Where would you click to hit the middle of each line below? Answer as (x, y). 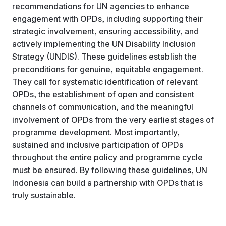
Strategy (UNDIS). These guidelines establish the (104, 56)
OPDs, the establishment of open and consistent (103, 94)
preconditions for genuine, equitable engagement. (108, 69)
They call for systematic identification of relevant (105, 81)
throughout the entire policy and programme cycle (107, 157)
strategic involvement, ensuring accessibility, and (105, 31)
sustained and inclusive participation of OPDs (98, 145)
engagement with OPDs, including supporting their (107, 18)
